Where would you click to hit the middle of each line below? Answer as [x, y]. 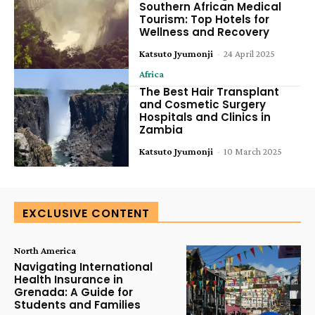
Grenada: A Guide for [73, 292]
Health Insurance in [69, 279]
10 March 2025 [253, 152]
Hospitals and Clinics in [205, 117]
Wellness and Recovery [205, 32]
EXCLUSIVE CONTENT [86, 213]
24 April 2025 [250, 54]
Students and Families [77, 304]
